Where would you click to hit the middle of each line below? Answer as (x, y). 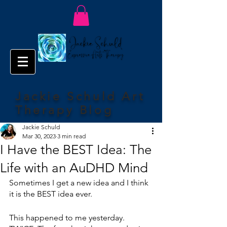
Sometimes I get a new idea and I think (80, 182)
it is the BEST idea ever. (51, 194)
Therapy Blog (64, 110)
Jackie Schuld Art (80, 96)
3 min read (71, 136)
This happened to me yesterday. (68, 217)
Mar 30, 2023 (39, 136)
